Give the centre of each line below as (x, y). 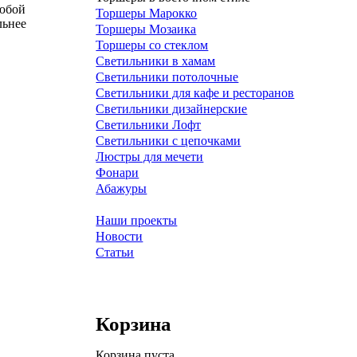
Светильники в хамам (156, 61)
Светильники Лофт (149, 125)
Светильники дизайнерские (172, 109)
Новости (120, 236)
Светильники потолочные (167, 77)
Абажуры (122, 188)
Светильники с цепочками (169, 141)
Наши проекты (137, 220)
